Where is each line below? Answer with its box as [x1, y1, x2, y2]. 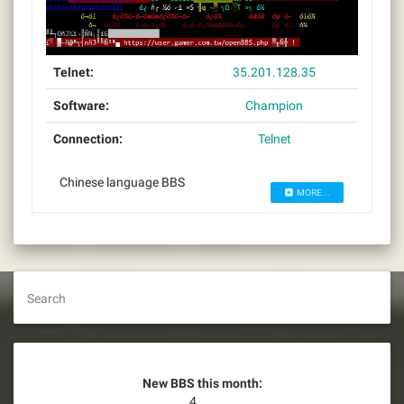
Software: [53, 98, 109, 114]
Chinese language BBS [60, 175, 190, 190]
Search [27, 291, 66, 307]
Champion [245, 98, 303, 114]
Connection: [53, 132, 123, 147]
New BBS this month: [142, 376, 262, 391]
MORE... [295, 188, 330, 198]
